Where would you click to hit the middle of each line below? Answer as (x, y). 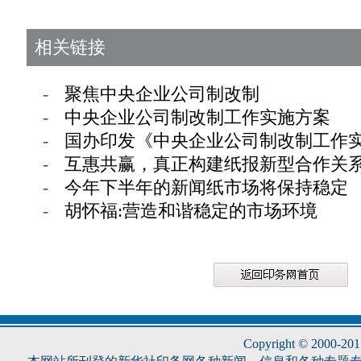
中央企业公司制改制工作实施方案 (197, 117)
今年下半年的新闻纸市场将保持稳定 (206, 187)
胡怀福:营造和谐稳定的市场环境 (191, 211)
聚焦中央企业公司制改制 (162, 94)
